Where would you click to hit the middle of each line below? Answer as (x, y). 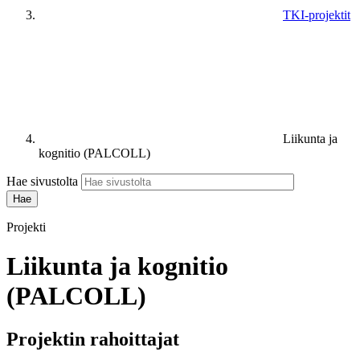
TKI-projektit (317, 14)
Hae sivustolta (42, 181)
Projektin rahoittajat (93, 339)
